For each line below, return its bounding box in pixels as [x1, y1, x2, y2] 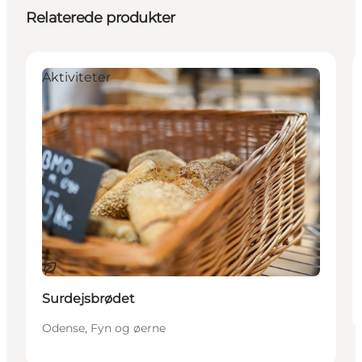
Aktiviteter [42, 69, 111, 85]
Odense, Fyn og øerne [42, 320, 166, 335]
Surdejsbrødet [42, 290, 135, 306]
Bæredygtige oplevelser [41, 260, 197, 276]
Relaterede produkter [26, 8, 175, 27]
